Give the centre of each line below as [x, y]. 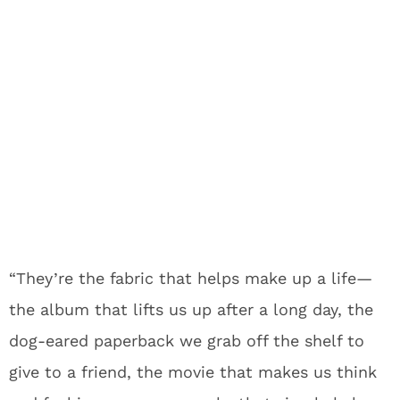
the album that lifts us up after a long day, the [191, 309]
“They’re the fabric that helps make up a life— [191, 278]
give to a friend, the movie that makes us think [193, 372]
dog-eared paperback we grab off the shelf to [187, 341]
